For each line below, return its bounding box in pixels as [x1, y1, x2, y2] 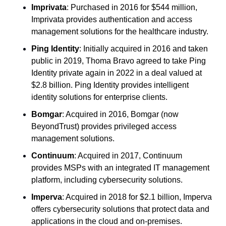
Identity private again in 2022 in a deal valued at [31, 68, 202, 77]
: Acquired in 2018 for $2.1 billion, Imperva [62, 192, 212, 201]
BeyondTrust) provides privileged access [31, 122, 177, 131]
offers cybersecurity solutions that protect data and [31, 204, 209, 213]
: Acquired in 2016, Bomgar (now [62, 109, 179, 119]
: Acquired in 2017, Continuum [74, 151, 182, 160]
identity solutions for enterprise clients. [31, 92, 167, 101]
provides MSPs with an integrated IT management [31, 163, 209, 172]
